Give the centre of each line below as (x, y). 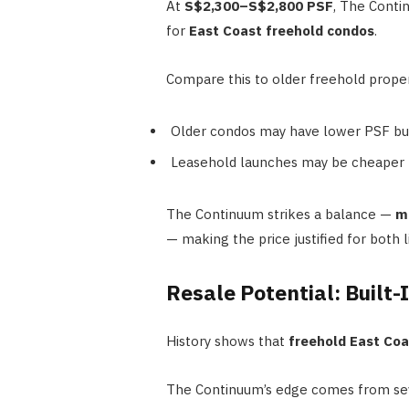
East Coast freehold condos (281, 30)
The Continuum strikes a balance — (280, 215)
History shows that (227, 341)
